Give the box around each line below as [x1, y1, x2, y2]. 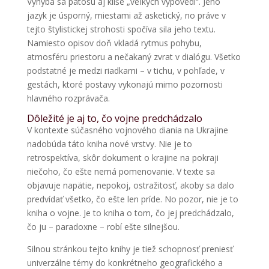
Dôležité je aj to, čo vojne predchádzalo [26, 111, 202, 125]
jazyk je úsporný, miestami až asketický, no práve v [26, 9, 226, 21]
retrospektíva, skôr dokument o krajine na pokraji [26, 151, 219, 163]
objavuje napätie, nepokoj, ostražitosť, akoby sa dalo [26, 179, 234, 191]
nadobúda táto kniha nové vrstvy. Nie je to [26, 138, 192, 150]
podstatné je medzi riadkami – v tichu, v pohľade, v [26, 64, 225, 76]
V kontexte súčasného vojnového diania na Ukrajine [26, 124, 228, 136]
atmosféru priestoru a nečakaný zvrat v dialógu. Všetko [26, 50, 241, 62]
